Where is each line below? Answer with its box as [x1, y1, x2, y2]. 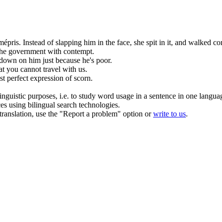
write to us [153, 110, 186, 118]
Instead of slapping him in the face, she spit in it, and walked [23, 38, 213, 47]
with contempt [48, 47, 92, 56]
